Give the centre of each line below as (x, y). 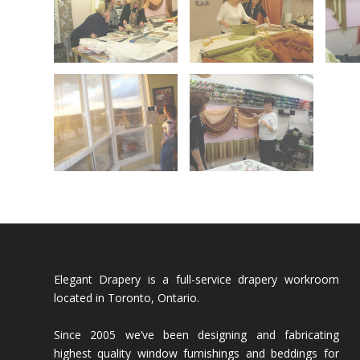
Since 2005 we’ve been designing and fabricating (196, 335)
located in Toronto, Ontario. (127, 298)
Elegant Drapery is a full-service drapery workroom (196, 280)
